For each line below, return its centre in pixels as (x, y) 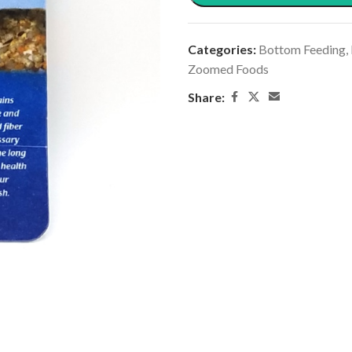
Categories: (222, 49)
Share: (206, 97)
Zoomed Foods (228, 69)
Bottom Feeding (302, 49)
